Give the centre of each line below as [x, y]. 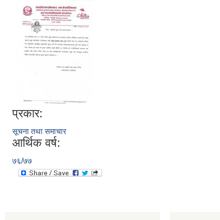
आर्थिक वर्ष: [36, 143]
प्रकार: [27, 113]
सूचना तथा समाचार [39, 131]
